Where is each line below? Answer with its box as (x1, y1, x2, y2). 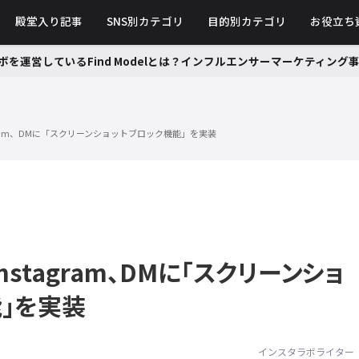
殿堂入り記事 (15, 13, 83, 30)
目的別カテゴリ (208, 13, 286, 30)
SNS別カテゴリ (107, 13, 184, 30)
